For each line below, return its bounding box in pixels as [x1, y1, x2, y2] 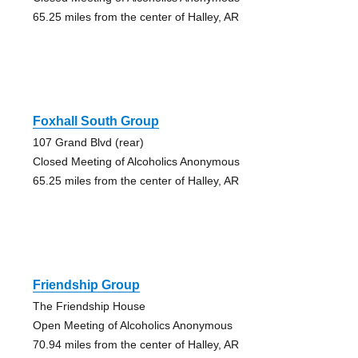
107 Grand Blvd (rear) [32, 136, 144, 149]
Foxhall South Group [32, 114, 159, 129]
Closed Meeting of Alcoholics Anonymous [32, 155, 240, 169]
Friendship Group [32, 278, 140, 292]
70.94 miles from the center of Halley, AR [32, 338, 239, 352]
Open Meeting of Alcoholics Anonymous [32, 319, 233, 332]
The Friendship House [32, 300, 145, 313]
